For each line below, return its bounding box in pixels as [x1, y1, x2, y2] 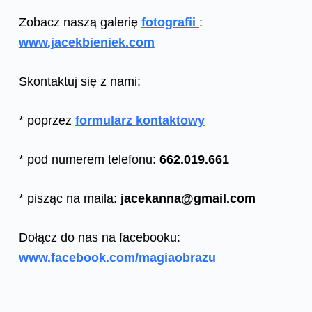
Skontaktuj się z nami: [18, 74, 141, 88]
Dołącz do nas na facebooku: [18, 230, 180, 244]
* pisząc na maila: [18, 191, 120, 205]
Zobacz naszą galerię [18, 15, 141, 29]
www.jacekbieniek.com [18, 35, 155, 49]
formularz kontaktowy [75, 113, 205, 127]
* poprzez [18, 113, 72, 127]
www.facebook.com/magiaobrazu [18, 250, 216, 265]
